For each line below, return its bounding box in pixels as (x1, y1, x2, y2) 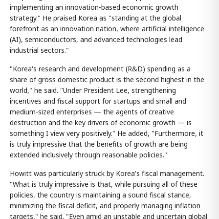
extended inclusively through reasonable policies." (10, 150, 167, 159)
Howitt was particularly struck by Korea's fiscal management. (10, 168, 204, 178)
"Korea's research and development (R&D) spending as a (10, 64, 191, 73)
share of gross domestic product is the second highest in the (10, 74, 204, 84)
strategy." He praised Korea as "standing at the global (10, 13, 181, 22)
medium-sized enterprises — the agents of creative (10, 107, 174, 116)
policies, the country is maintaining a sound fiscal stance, (10, 190, 191, 199)
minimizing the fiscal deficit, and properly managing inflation (10, 200, 200, 210)
